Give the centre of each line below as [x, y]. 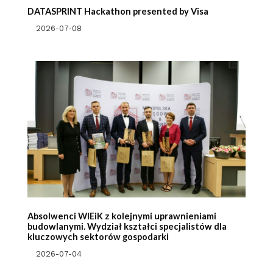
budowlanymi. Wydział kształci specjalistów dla [127, 226]
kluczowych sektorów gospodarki [98, 236]
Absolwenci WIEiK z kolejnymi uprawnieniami [122, 216]
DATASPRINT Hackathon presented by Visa [118, 12]
